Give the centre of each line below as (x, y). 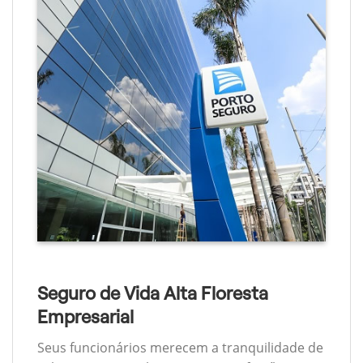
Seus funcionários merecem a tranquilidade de (180, 348)
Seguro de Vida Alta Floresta (153, 293)
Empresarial (85, 317)
